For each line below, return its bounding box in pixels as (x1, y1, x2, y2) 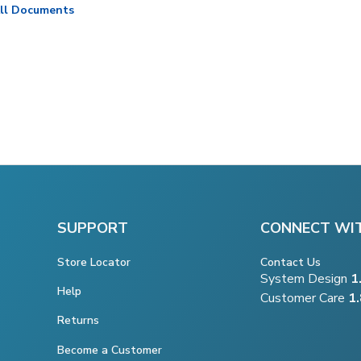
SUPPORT (57, 218, 128, 238)
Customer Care (260, 289, 345, 308)
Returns (57, 312, 99, 328)
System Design (260, 270, 351, 288)
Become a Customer (57, 342, 162, 358)
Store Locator (57, 254, 131, 270)
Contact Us (260, 255, 321, 271)
